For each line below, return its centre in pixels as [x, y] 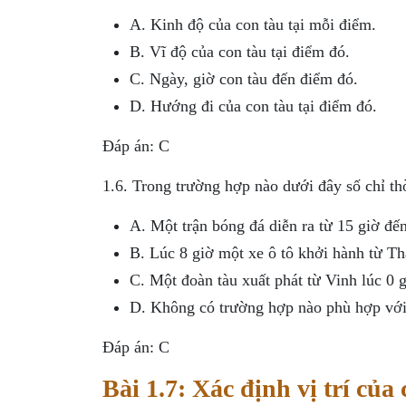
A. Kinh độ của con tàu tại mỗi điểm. [252, 24]
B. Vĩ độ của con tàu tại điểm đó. [239, 51]
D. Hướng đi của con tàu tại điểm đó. [253, 106]
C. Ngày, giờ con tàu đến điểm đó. [243, 78]
